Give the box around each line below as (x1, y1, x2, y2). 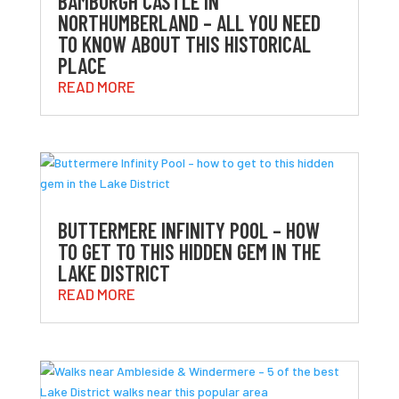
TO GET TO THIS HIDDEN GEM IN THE (57, 239, 321, 265)
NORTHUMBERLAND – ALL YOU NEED (57, 10, 321, 37)
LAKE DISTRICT (57, 260, 170, 287)
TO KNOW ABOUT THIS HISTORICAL (57, 31, 311, 58)
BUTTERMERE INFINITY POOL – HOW (57, 217, 320, 244)
